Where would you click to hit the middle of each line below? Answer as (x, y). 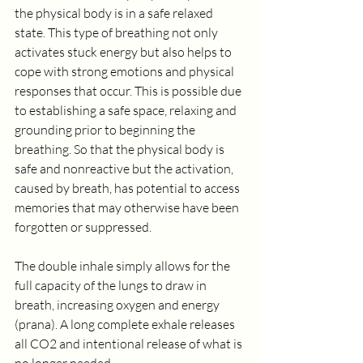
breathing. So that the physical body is (121, 149)
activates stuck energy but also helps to (124, 52)
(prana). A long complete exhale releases (126, 324)
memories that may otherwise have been (128, 207)
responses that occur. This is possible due (129, 91)
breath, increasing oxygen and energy (118, 305)
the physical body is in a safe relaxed (115, 13)
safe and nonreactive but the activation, (125, 169)
